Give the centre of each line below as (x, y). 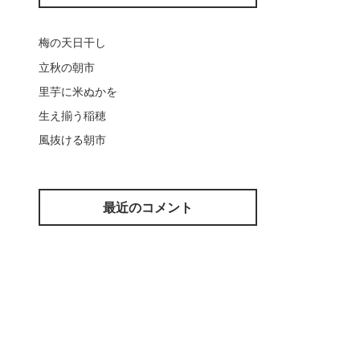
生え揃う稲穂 (72, 115)
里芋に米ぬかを (78, 91)
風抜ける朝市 (72, 139)
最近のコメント (148, 209)
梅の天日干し (72, 43)
